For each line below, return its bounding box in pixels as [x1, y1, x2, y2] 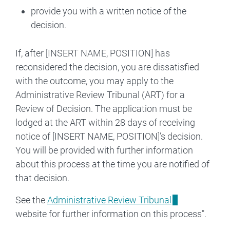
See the [15, 194, 47, 205]
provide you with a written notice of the [31, 5, 186, 16]
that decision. [15, 172, 69, 183]
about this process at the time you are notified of [15, 158, 209, 169]
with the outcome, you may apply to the [15, 75, 174, 86]
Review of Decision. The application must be [15, 103, 192, 114]
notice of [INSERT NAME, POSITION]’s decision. [15, 130, 203, 142]
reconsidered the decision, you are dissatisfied [15, 61, 199, 72]
